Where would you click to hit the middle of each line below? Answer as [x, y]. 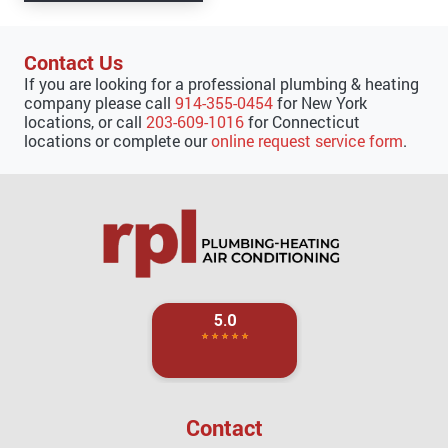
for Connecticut [302, 122]
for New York [320, 103]
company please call [99, 103]
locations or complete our [117, 141]
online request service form [307, 141]
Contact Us [73, 62]
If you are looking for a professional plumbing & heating [221, 84]
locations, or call [85, 122]
